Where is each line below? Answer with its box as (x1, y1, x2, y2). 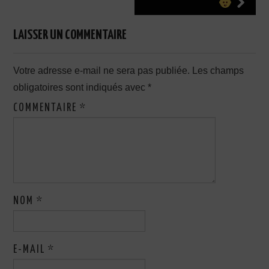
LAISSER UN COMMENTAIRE (13, 28, 127, 42)
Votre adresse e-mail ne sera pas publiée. (13, 65, 190, 76)
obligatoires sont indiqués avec (13, 82, 148, 92)
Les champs (192, 65, 244, 76)
